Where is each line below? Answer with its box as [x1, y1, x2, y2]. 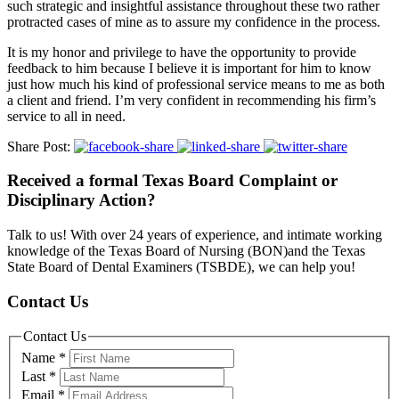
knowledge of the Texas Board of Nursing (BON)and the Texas [7, 243, 365, 259]
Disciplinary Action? [7, 191, 156, 210]
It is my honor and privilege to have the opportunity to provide [7, 44, 356, 60]
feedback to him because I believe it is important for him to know [7, 60, 371, 76]
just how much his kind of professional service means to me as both [7, 76, 385, 92]
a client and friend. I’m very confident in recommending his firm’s [7, 92, 376, 108]
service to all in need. [7, 108, 126, 124]
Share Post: [7, 138, 70, 154]
